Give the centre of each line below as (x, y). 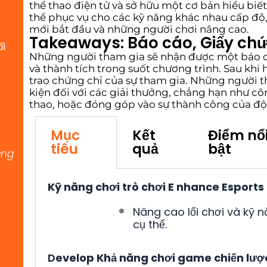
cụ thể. (150, 225)
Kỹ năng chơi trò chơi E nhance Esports (156, 187)
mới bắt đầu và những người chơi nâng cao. (139, 30)
